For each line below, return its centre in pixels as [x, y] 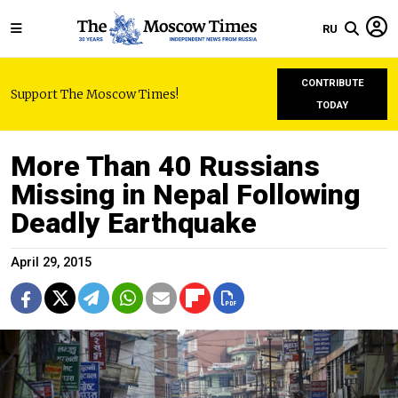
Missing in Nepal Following [186, 195]
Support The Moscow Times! [95, 94]
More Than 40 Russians [165, 166]
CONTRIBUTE [332, 83]
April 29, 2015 [51, 263]
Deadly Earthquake [134, 223]
